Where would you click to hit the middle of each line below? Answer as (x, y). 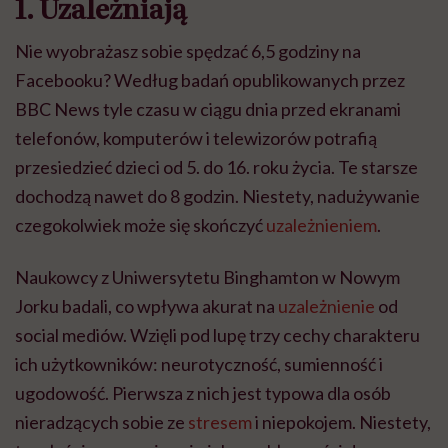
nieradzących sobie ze (101, 421)
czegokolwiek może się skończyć (140, 224)
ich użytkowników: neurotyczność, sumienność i (199, 363)
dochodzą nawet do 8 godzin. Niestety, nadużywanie (217, 195)
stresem (220, 421)
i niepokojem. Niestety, (341, 421)
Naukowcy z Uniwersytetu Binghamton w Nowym (207, 276)
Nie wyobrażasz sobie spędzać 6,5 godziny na (188, 50)
